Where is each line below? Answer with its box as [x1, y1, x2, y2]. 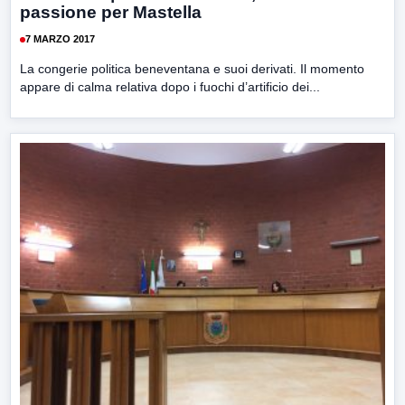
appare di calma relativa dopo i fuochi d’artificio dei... [20, 79, 320, 94]
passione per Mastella [20, 2, 202, 22]
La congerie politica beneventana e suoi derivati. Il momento [20, 61, 364, 76]
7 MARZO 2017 [25, 33, 95, 45]
